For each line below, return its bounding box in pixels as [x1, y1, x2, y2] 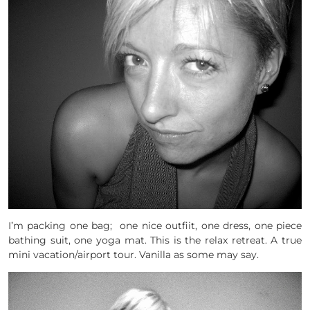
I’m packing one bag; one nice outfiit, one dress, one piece [8, 219, 302, 232]
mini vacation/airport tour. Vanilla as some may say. [8, 248, 259, 262]
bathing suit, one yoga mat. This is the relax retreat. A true [8, 234, 302, 247]
